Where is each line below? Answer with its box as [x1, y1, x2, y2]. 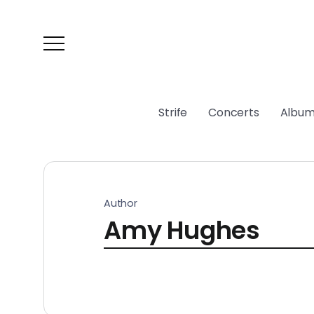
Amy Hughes [104, 213, 260, 247]
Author [104, 196, 137, 210]
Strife [158, 104, 188, 121]
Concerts [208, 104, 259, 121]
